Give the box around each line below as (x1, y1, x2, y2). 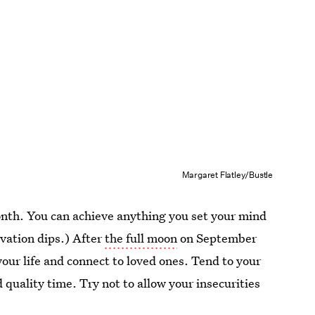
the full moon (105, 230, 178, 247)
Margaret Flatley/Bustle (181, 168, 273, 181)
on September (177, 230, 257, 247)
